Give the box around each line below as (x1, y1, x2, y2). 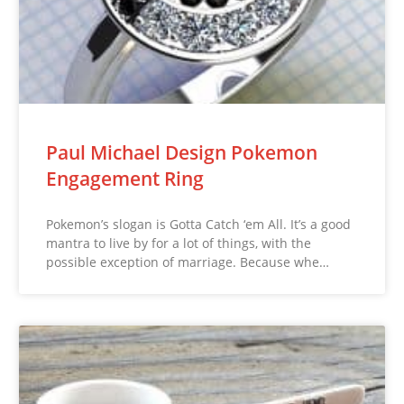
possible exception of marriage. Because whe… (46, 253, 330, 271)
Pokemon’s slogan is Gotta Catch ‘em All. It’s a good (46, 216, 352, 234)
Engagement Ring (46, 166, 205, 192)
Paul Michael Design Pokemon (46, 140, 318, 166)
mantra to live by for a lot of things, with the (46, 234, 312, 252)
